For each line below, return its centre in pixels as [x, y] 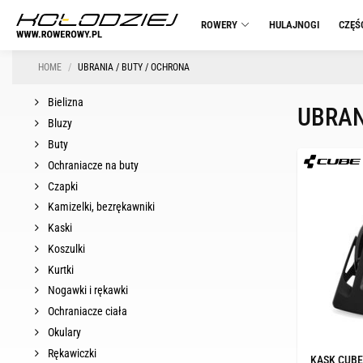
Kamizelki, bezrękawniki [100, 207]
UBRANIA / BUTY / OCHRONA [134, 67]
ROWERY [219, 25]
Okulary [63, 332]
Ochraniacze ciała [86, 312]
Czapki [62, 186]
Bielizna [64, 102]
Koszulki [65, 248]
